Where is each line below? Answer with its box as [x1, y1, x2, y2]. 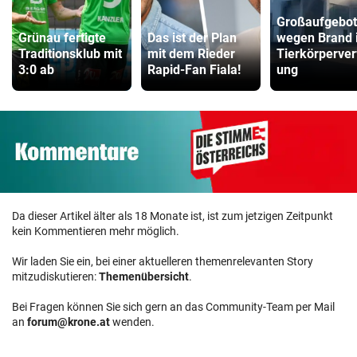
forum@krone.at [27, 316, 110, 329]
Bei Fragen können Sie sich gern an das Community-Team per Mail [12, 300, 335, 314]
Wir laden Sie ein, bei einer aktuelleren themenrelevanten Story [12, 255, 313, 269]
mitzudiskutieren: [12, 270, 99, 284]
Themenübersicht [99, 270, 189, 284]
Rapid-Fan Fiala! [147, 61, 241, 77]
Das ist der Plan [147, 29, 237, 45]
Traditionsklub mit [18, 45, 122, 61]
